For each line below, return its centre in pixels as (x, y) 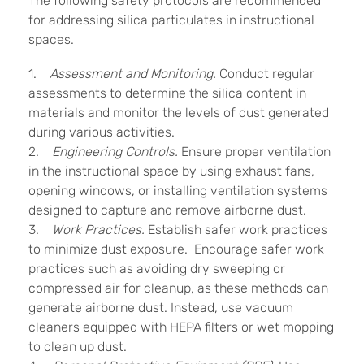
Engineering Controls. (117, 151)
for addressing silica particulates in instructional (171, 19)
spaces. (51, 39)
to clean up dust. (78, 346)
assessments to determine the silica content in (167, 93)
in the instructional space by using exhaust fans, (171, 171)
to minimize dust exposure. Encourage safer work (176, 249)
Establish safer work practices (236, 229)
